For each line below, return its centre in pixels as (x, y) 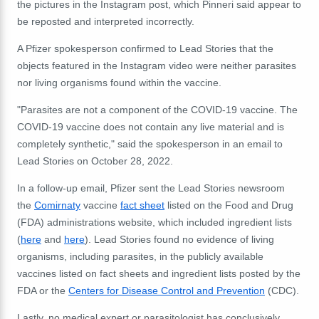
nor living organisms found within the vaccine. (119, 83)
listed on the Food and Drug (229, 205)
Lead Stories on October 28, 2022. (95, 161)
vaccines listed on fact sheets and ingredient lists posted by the (159, 274)
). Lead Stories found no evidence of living (179, 240)
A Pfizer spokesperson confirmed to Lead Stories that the (145, 49)
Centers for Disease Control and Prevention (167, 291)
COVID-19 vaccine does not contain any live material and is (151, 127)
